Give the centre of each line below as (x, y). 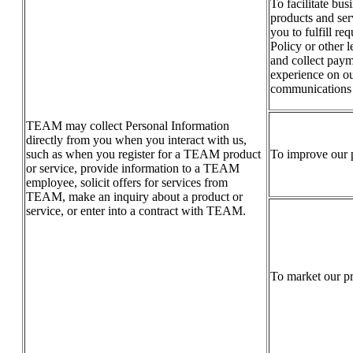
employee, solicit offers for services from (127, 183)
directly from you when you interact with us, (136, 140)
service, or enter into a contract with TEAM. (136, 211)
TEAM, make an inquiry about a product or (134, 197)
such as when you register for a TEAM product (143, 154)
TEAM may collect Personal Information (128, 126)
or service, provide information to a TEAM (133, 169)
